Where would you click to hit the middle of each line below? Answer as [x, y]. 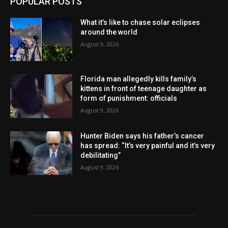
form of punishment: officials [129, 98]
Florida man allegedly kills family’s [139, 79]
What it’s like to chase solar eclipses [140, 22]
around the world [109, 32]
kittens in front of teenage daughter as [144, 89]
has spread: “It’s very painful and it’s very [148, 146]
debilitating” [101, 155]
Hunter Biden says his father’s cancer [142, 136]
